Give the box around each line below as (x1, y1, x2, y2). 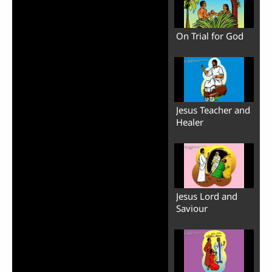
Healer (175, 115, 203, 128)
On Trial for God (175, 29, 243, 42)
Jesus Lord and (175, 189, 237, 202)
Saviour (175, 202, 208, 214)
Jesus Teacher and (175, 103, 250, 116)
